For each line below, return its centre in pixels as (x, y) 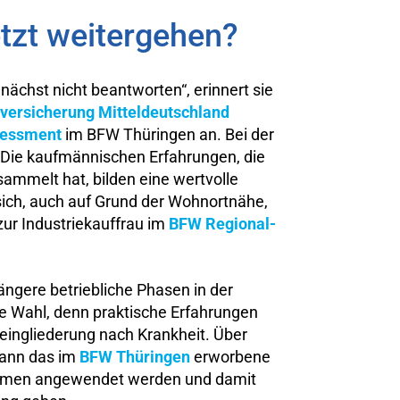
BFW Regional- (222, 224)
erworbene (230, 357)
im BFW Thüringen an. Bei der (168, 135)
